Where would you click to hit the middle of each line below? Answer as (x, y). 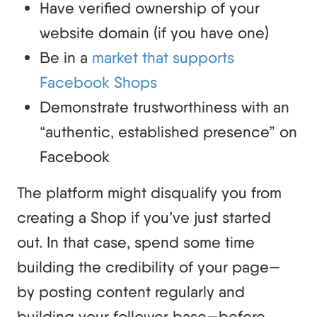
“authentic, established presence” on (168, 131)
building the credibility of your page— (149, 266)
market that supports (163, 57)
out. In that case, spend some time (136, 242)
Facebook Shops (98, 82)
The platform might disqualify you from (149, 192)
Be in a (66, 57)
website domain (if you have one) (154, 32)
